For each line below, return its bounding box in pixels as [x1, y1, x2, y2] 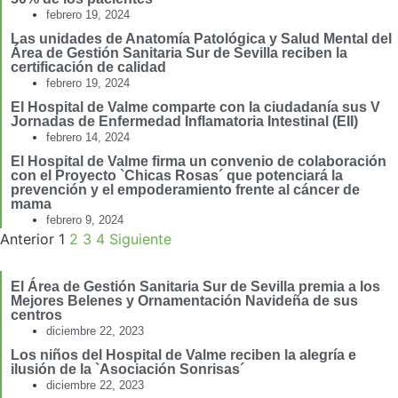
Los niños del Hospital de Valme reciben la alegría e [11, 347, 356, 363]
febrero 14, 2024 [46, 131, 130, 145]
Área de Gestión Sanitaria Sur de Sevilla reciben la [11, 45, 347, 61]
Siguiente [109, 230, 171, 249]
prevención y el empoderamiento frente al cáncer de [11, 182, 360, 198]
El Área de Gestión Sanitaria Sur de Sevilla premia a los [11, 279, 380, 295]
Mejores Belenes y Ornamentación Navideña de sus [11, 293, 358, 309]
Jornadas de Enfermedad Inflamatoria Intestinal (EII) [11, 114, 358, 130]
